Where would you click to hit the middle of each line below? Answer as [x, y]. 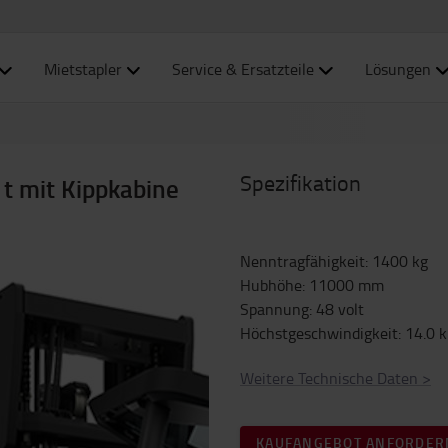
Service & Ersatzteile [243, 69]
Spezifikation [300, 182]
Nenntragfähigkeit [302, 261]
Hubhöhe [271, 285]
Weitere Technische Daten [329, 378]
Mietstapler [82, 69]
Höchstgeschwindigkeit [319, 333]
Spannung [274, 309]
